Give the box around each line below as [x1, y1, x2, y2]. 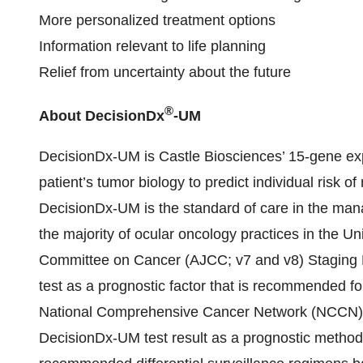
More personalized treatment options [39, 12, 275, 28]
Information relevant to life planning [39, 38, 266, 54]
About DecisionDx [39, 108, 164, 124]
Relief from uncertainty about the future [39, 64, 291, 80]
